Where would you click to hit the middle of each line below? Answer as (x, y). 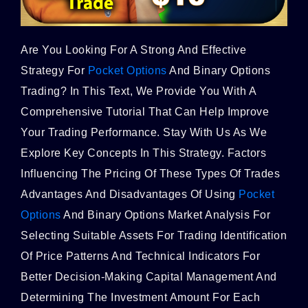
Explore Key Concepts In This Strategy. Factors (143, 153)
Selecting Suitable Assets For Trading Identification (154, 235)
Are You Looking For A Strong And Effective (133, 49)
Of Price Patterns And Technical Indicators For (140, 256)
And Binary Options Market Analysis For (165, 214)
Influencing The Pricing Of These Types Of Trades (150, 173)
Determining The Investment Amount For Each (140, 297)
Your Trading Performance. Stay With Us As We (144, 132)
